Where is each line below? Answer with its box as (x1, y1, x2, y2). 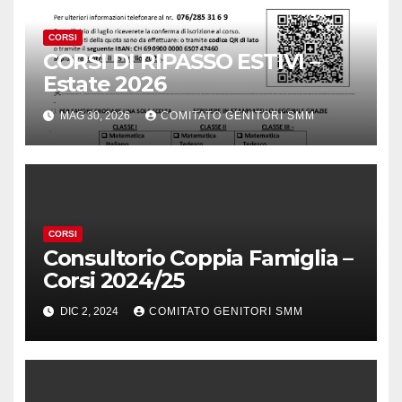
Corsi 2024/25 (42, 267, 185, 293)
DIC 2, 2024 (57, 305, 121, 319)
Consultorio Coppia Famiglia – (42, 244, 353, 271)
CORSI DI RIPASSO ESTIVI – (42, 48, 319, 75)
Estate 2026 (42, 71, 166, 98)
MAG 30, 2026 (57, 109, 133, 122)
